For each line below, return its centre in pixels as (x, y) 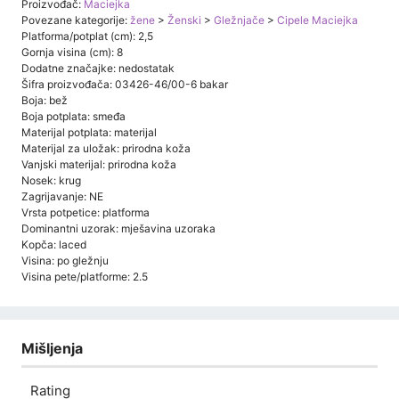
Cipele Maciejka (318, 20)
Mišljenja (52, 348)
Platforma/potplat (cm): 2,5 (87, 36)
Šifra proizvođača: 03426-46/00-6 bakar (125, 84)
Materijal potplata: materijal (89, 132)
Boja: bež (45, 100)
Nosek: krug (51, 180)
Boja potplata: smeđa (73, 116)
